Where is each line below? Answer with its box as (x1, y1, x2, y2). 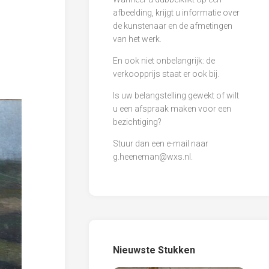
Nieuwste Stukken (113, 244, 195, 256)
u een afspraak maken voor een (113, 103, 231, 113)
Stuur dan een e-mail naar (113, 138, 208, 148)
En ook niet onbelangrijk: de (113, 55, 215, 65)
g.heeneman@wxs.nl (113, 151, 191, 162)
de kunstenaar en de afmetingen (113, 20, 232, 31)
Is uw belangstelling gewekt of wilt (113, 90, 239, 100)
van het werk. (113, 34, 162, 44)
